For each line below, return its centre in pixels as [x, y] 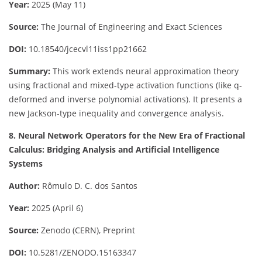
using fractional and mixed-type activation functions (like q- [125, 85]
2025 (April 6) [56, 208]
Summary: [30, 71]
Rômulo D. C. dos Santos [89, 185]
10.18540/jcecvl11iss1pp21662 [87, 49]
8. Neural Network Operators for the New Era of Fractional [127, 135]
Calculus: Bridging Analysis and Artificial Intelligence [114, 149]
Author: [24, 185]
